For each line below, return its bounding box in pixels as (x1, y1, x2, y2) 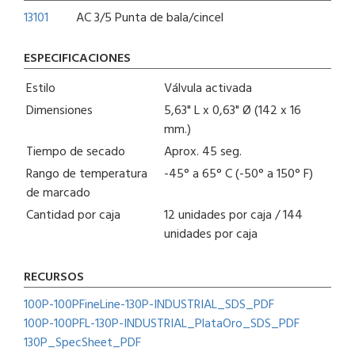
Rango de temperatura (26, 164, 147, 185)
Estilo (26, 78, 55, 100)
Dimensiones (26, 101, 93, 122)
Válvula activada (164, 78, 252, 100)
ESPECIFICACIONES (24, 48, 131, 70)
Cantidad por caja (26, 205, 120, 227)
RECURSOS (24, 267, 84, 288)
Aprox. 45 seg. (164, 142, 242, 163)
